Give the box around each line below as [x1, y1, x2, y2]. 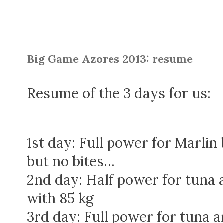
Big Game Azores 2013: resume [27, 52, 193, 66]
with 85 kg [27, 189, 94, 207]
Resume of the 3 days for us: [27, 84, 211, 102]
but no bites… [27, 152, 115, 170]
